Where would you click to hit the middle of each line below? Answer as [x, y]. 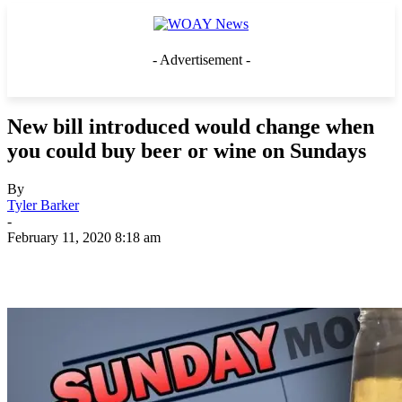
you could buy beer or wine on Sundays [187, 150]
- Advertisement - [201, 60]
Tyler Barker [43, 205]
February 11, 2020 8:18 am [84, 237]
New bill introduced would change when [191, 126]
